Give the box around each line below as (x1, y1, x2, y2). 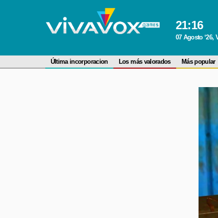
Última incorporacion (50, 58, 108, 65)
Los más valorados (118, 58, 171, 65)
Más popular (181, 58, 216, 65)
